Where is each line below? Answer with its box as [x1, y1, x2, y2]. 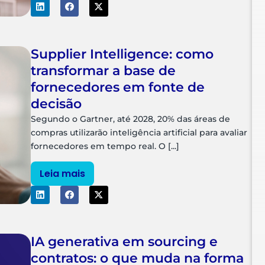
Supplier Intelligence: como [31, 46, 214, 62]
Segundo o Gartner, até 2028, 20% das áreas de [31, 113, 231, 124]
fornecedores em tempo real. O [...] [31, 140, 180, 151]
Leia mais [40, 166, 86, 180]
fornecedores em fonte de [31, 79, 205, 95]
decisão [31, 95, 82, 112]
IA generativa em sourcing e [31, 234, 218, 250]
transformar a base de [31, 62, 176, 79]
